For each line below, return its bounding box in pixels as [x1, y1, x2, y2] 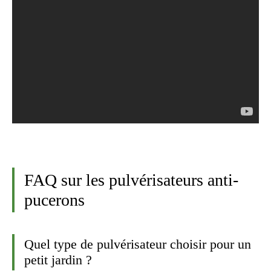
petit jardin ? [24, 252, 92, 267]
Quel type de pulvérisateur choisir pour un [24, 236, 251, 252]
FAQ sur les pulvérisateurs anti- [24, 170, 238, 189]
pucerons [24, 190, 85, 209]
